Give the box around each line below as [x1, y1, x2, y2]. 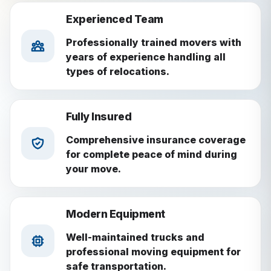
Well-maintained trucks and [65, 231, 204, 244]
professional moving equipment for [65, 246, 241, 258]
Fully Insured [65, 110, 132, 123]
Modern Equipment [65, 207, 165, 221]
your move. [65, 163, 121, 175]
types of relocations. [65, 65, 169, 77]
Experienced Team [65, 12, 163, 25]
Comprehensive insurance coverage [65, 134, 246, 146]
